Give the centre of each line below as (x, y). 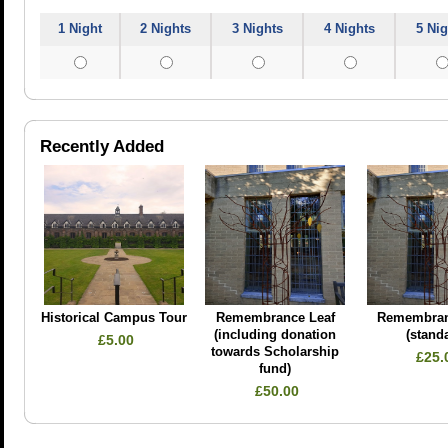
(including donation (275, 335)
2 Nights (165, 28)
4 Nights (349, 28)
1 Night (79, 28)
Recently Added (102, 146)
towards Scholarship (275, 352)
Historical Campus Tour (114, 318)
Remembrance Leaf (275, 318)
